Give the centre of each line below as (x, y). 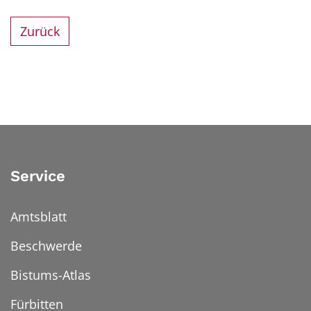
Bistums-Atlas (51, 275)
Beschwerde (46, 245)
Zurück (40, 31)
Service (38, 176)
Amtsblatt (39, 216)
